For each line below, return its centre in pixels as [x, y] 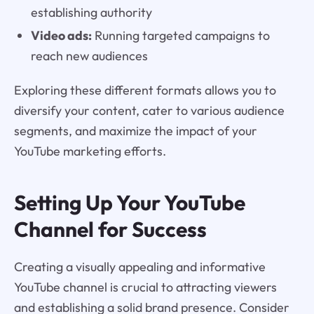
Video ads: [61, 36]
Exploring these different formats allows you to [145, 90]
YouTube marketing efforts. [90, 151]
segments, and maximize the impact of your [135, 130]
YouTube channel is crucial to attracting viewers [145, 287]
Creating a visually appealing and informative [139, 266]
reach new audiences [89, 56]
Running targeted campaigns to [180, 36]
